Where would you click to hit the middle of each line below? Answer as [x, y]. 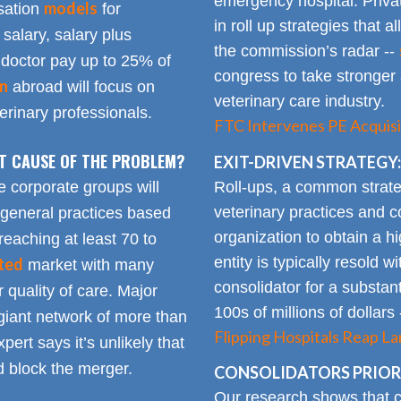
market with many [88, 265]
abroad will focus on [81, 87]
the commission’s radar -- [306, 51]
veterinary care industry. [299, 102]
